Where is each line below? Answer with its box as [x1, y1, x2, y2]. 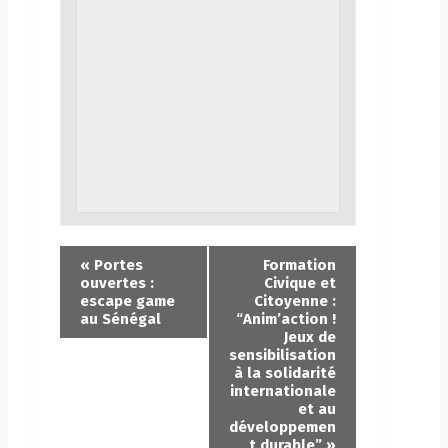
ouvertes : [80, 274, 154, 293]
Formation [263, 256, 336, 275]
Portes [90, 256, 143, 275]
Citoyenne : [254, 292, 336, 311]
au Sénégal [80, 310, 161, 329]
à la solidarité [234, 364, 336, 383]
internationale [230, 382, 336, 401]
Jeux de [284, 328, 336, 347]
